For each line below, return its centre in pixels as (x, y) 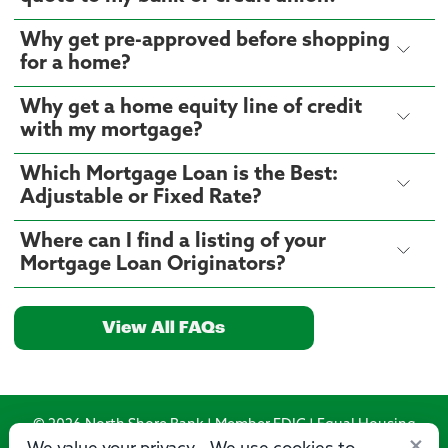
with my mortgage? (111, 130)
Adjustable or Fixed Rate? (140, 197)
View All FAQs (163, 329)
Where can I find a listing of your (172, 241)
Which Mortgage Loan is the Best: (178, 174)
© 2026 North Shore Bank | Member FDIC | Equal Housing (224, 425)
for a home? (75, 63)
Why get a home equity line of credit (190, 107)
